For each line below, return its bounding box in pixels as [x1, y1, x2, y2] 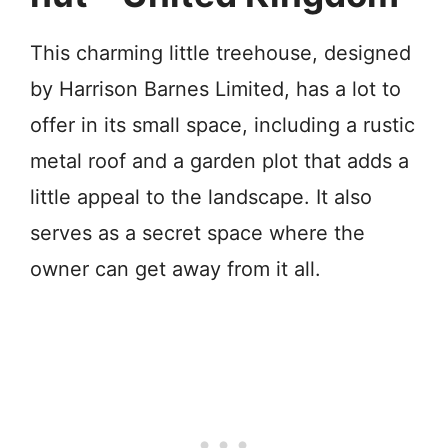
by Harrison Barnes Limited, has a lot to [30, 76, 401, 101]
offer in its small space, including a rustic [30, 112, 415, 137]
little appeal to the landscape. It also [30, 184, 372, 209]
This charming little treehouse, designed [30, 40, 411, 65]
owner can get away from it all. [30, 256, 321, 281]
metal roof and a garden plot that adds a [30, 148, 409, 173]
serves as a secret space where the [30, 220, 365, 245]
